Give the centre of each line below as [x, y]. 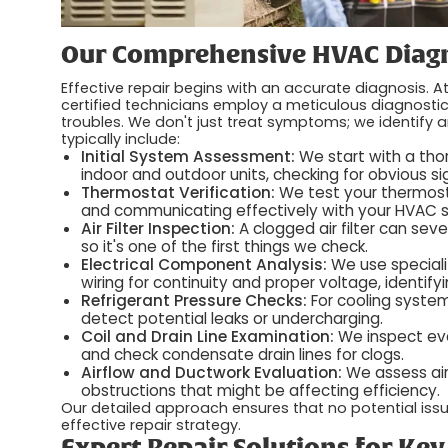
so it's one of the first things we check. [225, 247]
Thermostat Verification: [178, 193]
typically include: [121, 139]
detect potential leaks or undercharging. [232, 319]
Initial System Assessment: [188, 157]
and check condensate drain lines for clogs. [243, 355]
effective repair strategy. [151, 425]
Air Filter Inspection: [158, 229]
